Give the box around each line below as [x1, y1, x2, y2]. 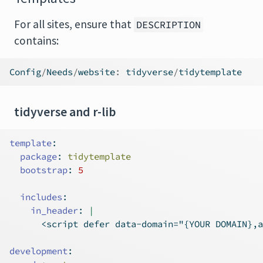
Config [9, 66, 41, 77]
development [9, 245, 68, 257]
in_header [9, 204, 78, 216]
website [78, 66, 115, 77]
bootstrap [20, 164, 68, 176]
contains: [14, 33, 59, 48]
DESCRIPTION [136, 18, 201, 31]
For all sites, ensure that [14, 16, 134, 31]
